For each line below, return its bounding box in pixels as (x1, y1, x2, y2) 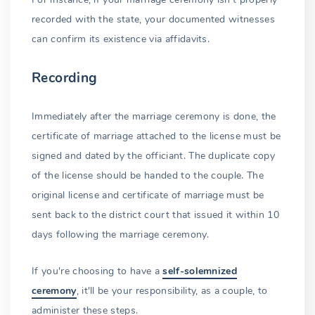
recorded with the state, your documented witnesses (32, 12, 276, 26)
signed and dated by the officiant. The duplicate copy (32, 148, 275, 162)
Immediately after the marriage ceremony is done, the (32, 109, 276, 123)
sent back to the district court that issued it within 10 (32, 207, 279, 221)
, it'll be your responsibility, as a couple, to (76, 283, 268, 297)
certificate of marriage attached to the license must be (32, 129, 281, 143)
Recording (32, 68, 98, 87)
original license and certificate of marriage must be (32, 188, 264, 202)
